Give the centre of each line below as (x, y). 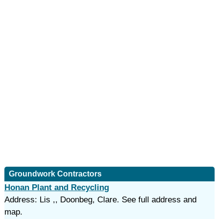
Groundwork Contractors (55, 174)
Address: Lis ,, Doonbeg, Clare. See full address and (100, 200)
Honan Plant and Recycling (56, 187)
